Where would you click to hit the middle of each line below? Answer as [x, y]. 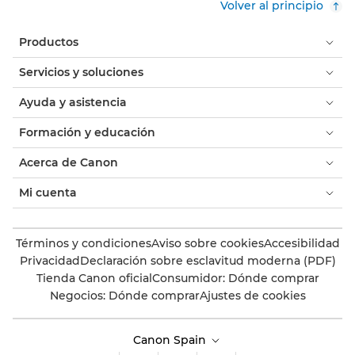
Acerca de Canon [69, 162]
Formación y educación [87, 132]
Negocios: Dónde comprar [124, 296]
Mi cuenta [48, 193]
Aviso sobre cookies [207, 243]
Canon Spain [171, 340]
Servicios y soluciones [81, 72]
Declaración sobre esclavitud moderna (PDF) [208, 261]
